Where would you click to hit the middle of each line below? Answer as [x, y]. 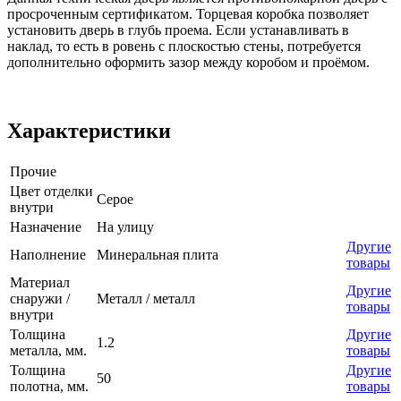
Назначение [46, 226]
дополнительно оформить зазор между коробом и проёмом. [188, 62]
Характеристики [89, 130]
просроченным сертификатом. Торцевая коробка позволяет [188, 13]
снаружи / [40, 298]
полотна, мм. [49, 386]
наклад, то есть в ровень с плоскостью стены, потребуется [184, 46]
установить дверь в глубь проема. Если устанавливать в [178, 30]
